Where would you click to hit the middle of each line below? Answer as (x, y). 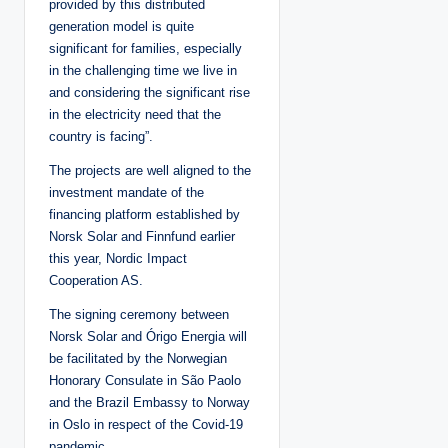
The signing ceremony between (139, 314)
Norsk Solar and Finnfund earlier (142, 236)
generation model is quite (121, 26)
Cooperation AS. (96, 280)
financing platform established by (144, 214)
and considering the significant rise (149, 92)
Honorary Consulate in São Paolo (145, 380)
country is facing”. (101, 136)
